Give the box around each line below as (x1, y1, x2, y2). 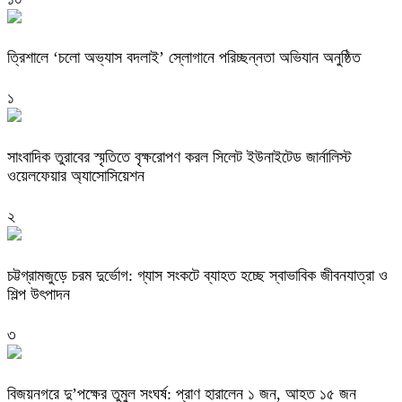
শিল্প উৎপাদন (7, 285, 70, 304)
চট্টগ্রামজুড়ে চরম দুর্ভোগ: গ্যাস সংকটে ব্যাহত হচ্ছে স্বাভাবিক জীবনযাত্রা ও (7, 267, 388, 285)
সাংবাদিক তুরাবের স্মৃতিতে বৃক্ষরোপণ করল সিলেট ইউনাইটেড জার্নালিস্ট (7, 148, 352, 167)
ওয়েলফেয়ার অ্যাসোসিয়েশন (7, 167, 144, 186)
